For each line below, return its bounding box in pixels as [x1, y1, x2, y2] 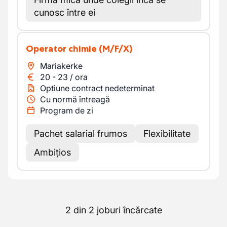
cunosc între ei [34, 7, 95, 18]
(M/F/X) [99, 43, 132, 54]
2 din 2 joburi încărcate [65, 205, 162, 215]
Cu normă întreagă [40, 94, 110, 104]
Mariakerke [40, 61, 83, 71]
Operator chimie [33, 43, 97, 54]
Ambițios [34, 147, 71, 158]
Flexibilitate [143, 128, 191, 139]
